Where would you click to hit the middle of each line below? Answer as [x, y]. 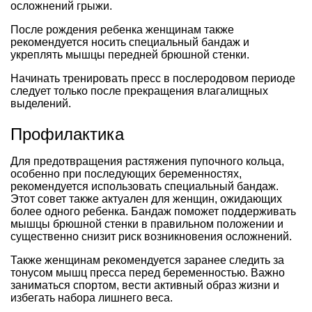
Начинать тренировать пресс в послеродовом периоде [153, 78]
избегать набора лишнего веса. [92, 297]
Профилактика [67, 134]
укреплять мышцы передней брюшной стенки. [130, 54]
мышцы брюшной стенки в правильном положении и [147, 224]
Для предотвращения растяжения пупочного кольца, [147, 161]
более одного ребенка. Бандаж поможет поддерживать [153, 211]
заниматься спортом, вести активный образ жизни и [145, 285]
